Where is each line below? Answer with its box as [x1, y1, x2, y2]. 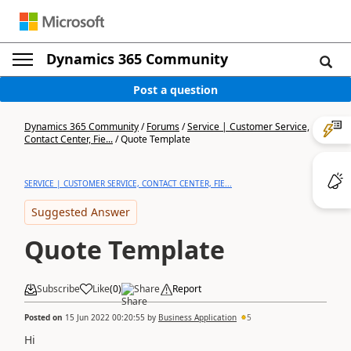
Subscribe [37, 282, 80, 295]
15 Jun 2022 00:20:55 [65, 311, 145, 323]
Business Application [158, 311, 237, 323]
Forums [147, 120, 179, 133]
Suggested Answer [31, 204, 130, 219]
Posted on [24, 311, 65, 323]
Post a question [133, 81, 218, 97]
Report [172, 282, 201, 295]
